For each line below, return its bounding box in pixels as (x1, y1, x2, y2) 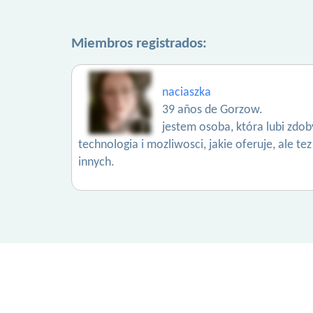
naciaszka (162, 86, 211, 99)
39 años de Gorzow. (162, 103, 263, 117)
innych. (78, 156, 115, 169)
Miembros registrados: (71, 36, 207, 51)
